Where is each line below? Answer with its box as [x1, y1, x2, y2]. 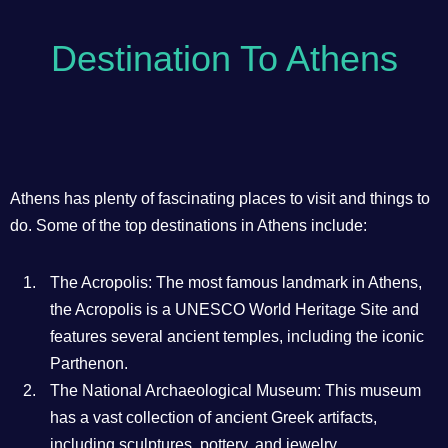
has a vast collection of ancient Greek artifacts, [50, 409, 377, 427]
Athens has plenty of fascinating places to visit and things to [10, 190, 430, 208]
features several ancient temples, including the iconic [50, 328, 424, 346]
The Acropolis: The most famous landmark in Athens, [50, 274, 422, 292]
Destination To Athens [50, 38, 398, 80]
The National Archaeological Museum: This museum [50, 382, 421, 400]
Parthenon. [50, 355, 128, 373]
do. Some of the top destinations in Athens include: [10, 217, 367, 235]
